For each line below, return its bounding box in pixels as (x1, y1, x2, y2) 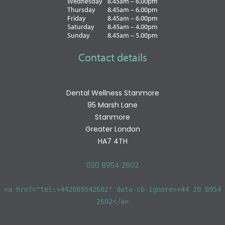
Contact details (78, 50, 147, 64)
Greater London (85, 124, 140, 134)
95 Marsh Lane (87, 99, 138, 110)
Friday (67, 13, 86, 23)
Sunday (67, 30, 90, 40)
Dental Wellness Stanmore (66, 87, 159, 98)
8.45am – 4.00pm (107, 22, 158, 31)
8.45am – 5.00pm (107, 30, 158, 40)
